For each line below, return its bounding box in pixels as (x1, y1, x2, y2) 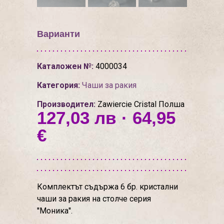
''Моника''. (37, 206, 72, 215)
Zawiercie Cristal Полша (95, 99, 184, 109)
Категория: (37, 80, 80, 90)
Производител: (37, 99, 95, 109)
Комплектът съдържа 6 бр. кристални (37, 182, 178, 191)
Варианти (37, 29, 80, 39)
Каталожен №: (37, 61, 93, 71)
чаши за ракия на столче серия (37, 194, 151, 203)
